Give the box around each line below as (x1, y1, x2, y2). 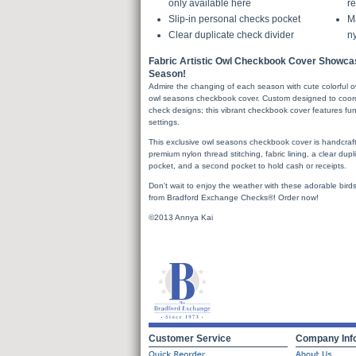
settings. (149, 117, 180, 126)
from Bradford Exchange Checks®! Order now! (149, 192, 319, 202)
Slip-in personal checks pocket (168, 13, 300, 25)
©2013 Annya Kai (149, 212, 213, 222)
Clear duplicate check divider (168, 29, 294, 41)
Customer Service (149, 332, 231, 344)
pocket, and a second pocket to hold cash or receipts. (149, 161, 346, 170)
